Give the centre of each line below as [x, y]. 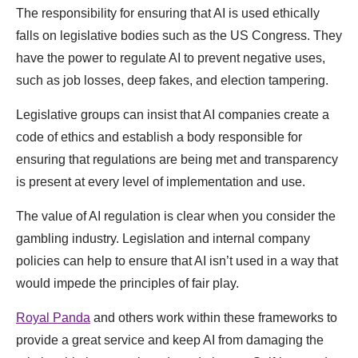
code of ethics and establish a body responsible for [159, 137]
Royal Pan [46, 317]
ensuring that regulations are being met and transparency [177, 159]
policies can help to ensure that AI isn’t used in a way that [177, 261]
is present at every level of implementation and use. [162, 181]
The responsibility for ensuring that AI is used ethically [168, 13]
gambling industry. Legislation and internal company [163, 238]
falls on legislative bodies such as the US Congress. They [179, 35]
